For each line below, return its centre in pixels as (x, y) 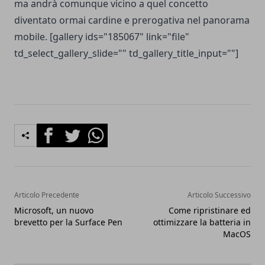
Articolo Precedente (47, 195)
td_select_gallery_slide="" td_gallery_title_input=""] (126, 53)
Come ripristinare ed (210, 210)
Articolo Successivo (219, 195)
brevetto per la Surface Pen (68, 222)
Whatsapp (106, 130)
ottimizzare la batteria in (202, 222)
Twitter (76, 130)
